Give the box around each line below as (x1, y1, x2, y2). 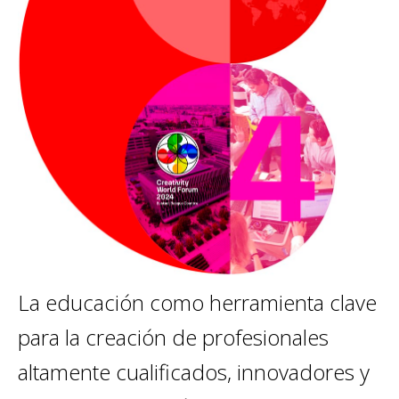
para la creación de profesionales (18, 322, 329, 352)
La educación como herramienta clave (18, 287, 377, 317)
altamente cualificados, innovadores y (18, 356, 370, 387)
